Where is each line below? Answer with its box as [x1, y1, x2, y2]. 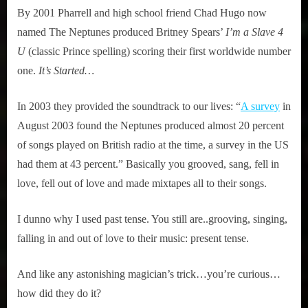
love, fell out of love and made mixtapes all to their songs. [17, 177, 267, 189]
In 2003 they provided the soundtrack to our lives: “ [17, 100, 241, 112]
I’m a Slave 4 [225, 25, 283, 38]
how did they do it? [17, 287, 101, 299]
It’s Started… [38, 64, 94, 76]
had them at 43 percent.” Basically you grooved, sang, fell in [17, 157, 279, 170]
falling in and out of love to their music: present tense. [17, 232, 249, 244]
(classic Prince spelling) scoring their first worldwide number [25, 45, 291, 57]
